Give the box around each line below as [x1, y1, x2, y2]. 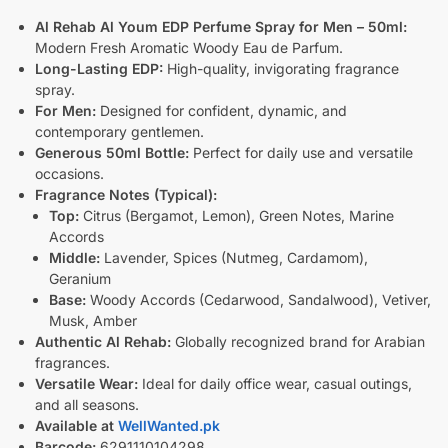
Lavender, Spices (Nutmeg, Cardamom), [100, 248, 368, 266]
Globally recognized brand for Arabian [171, 332, 425, 350]
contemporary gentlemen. [35, 122, 204, 140]
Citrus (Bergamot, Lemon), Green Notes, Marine [79, 206, 394, 224]
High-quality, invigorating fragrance [163, 59, 399, 77]
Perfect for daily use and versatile [189, 143, 413, 161]
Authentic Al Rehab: [35, 332, 171, 350]
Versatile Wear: [35, 374, 138, 392]
